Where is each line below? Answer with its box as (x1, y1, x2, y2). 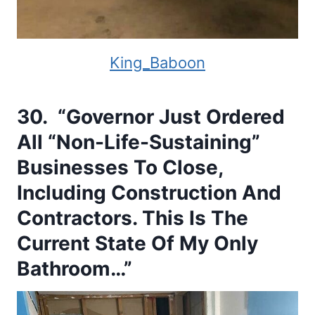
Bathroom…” (17, 256, 132, 281)
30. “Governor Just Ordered (17, 104, 285, 129)
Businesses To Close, (17, 155, 223, 179)
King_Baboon (110, 53, 205, 72)
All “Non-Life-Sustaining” (17, 129, 260, 154)
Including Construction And (17, 180, 281, 205)
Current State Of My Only (17, 231, 258, 255)
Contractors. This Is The (17, 205, 248, 230)
